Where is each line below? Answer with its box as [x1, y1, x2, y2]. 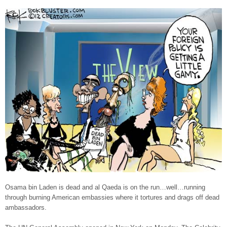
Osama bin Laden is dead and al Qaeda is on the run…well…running [5, 183, 205, 192]
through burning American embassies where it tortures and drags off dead [5, 194, 219, 202]
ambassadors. [5, 204, 47, 212]
